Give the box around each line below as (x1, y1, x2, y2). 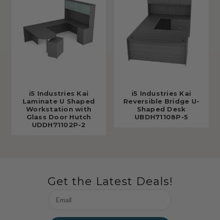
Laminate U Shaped (22, 97, 95, 105)
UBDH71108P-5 (135, 112, 188, 121)
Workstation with (26, 105, 91, 113)
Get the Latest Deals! (47, 174, 173, 188)
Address (49, 200, 75, 209)
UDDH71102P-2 (31, 120, 86, 129)
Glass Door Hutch (26, 112, 91, 121)
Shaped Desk (137, 105, 186, 113)
